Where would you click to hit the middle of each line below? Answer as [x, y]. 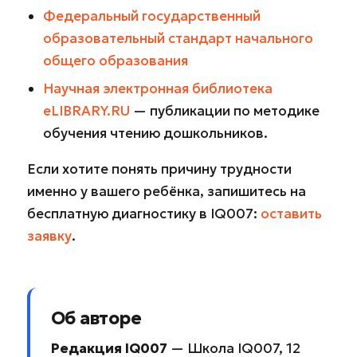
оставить [291, 213]
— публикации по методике [225, 110]
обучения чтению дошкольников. [156, 133]
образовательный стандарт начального [178, 38]
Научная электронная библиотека [158, 88]
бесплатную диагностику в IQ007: [144, 213]
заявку [49, 235]
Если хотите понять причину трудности [159, 169]
